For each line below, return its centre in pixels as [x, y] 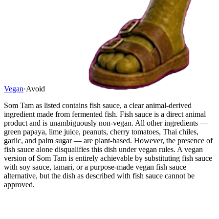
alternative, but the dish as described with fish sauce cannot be [99, 175]
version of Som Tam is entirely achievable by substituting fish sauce [108, 158]
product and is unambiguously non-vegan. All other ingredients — [106, 123]
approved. [19, 184]
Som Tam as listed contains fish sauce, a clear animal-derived [98, 105]
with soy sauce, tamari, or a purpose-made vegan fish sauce [95, 167]
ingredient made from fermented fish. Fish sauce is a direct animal [105, 114]
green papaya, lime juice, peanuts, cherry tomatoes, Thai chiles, [101, 131]
